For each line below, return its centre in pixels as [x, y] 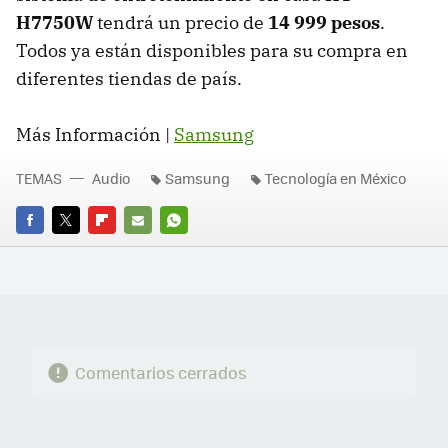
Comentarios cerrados [160, 373]
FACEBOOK [49, 248]
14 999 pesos [324, 23]
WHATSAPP [196, 248]
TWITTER [79, 248]
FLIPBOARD [124, 248]
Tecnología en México [335, 178]
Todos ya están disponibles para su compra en [212, 51]
